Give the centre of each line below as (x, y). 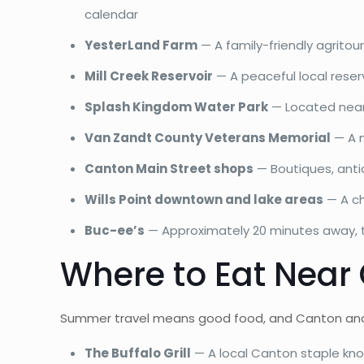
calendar (112, 14)
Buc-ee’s (115, 230)
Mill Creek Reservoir (149, 76)
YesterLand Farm (141, 45)
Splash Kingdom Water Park (177, 106)
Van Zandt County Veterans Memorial (208, 137)
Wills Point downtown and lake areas (204, 199)
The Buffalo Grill (138, 353)
